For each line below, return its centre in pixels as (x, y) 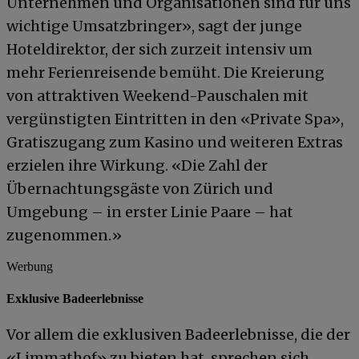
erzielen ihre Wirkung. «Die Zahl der (137, 166)
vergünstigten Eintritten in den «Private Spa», (175, 119)
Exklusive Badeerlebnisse (75, 298)
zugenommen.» (64, 236)
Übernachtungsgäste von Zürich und (140, 189)
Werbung (30, 267)
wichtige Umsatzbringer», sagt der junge (154, 26)
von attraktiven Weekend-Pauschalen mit (157, 96)
